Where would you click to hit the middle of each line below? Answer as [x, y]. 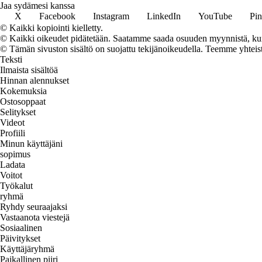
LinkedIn [164, 16]
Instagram [111, 16]
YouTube [215, 16]
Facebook [57, 16]
